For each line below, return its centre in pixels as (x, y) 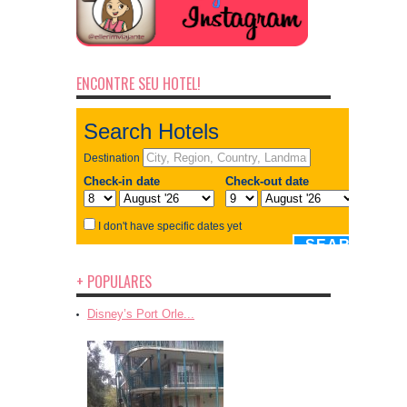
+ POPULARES (114, 282)
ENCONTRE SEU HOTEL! (139, 84)
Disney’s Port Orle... (141, 314)
